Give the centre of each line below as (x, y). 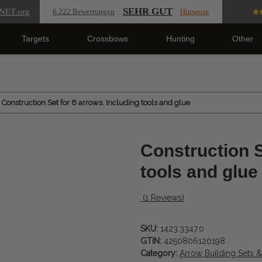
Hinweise (194, 11)
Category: (160, 254)
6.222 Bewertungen (84, 11)
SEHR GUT (147, 11)
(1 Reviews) (163, 198)
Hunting (180, 39)
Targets (36, 39)
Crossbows (107, 39)
